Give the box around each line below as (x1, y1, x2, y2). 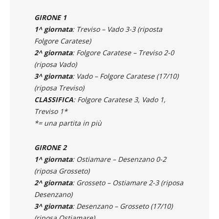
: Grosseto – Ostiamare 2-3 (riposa (72, 177, 183, 187)
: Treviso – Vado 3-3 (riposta (72, 24, 162, 34)
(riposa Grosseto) (34, 166, 89, 175)
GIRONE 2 (34, 142, 66, 152)
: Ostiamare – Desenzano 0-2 (72, 154, 166, 164)
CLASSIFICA (34, 94, 73, 104)
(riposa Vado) (34, 59, 77, 69)
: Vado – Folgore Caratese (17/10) (72, 71, 178, 81)
